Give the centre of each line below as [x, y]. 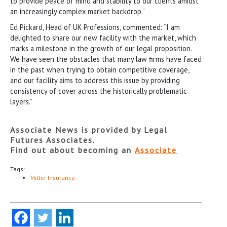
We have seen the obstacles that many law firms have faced [106, 59]
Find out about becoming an [72, 150]
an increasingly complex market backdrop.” [78, 11]
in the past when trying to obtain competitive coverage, [100, 69]
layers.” [21, 101]
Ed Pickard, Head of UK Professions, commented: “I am [95, 27]
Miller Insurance [53, 177]
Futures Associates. [53, 140]
